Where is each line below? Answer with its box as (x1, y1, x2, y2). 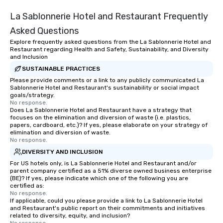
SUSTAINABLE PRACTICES (22, 65, 100, 72)
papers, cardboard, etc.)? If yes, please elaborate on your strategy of (10, 121, 208, 128)
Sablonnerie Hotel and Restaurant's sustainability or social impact (10, 84, 199, 91)
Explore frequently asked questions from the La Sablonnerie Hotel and (10, 38, 211, 45)
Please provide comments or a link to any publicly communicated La (10, 77, 204, 84)
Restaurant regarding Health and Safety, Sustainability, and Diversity (10, 46, 209, 53)
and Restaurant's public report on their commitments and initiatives (10, 205, 205, 212)
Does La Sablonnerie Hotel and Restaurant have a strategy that (10, 107, 192, 113)
